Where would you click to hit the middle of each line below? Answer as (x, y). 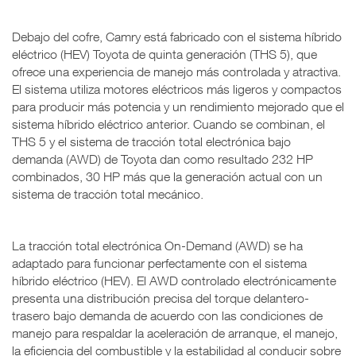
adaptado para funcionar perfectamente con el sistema (159, 263)
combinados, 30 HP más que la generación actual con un (167, 176)
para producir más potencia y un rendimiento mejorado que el (178, 106)
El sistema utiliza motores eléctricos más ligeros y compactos (177, 89)
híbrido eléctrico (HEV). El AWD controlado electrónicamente (174, 280)
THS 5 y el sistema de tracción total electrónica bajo (151, 141)
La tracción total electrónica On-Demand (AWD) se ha (157, 245)
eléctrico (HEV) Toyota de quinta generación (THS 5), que (164, 54)
